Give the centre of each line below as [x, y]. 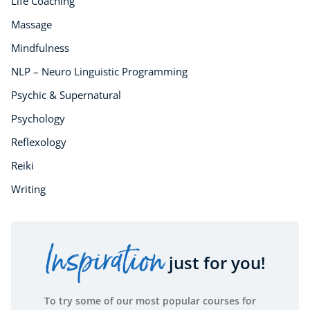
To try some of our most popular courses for [150, 301]
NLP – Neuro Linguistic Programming [99, 72]
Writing [28, 189]
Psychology [38, 119]
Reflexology [39, 142]
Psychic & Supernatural [66, 95]
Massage [31, 25]
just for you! [215, 263]
